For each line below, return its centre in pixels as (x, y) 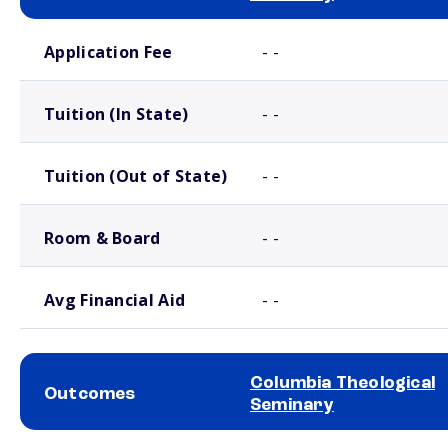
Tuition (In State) (116, 114)
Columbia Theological (342, 383)
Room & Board (102, 238)
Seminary (292, 405)
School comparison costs (79, 27)
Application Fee (108, 52)
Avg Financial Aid (115, 300)
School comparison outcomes (89, 438)
